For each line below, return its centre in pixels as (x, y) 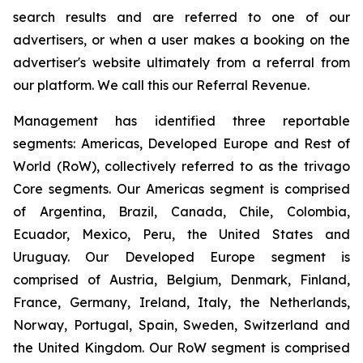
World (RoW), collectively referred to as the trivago (181, 166)
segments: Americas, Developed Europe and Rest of (181, 143)
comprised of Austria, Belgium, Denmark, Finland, (181, 280)
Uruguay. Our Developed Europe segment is (181, 257)
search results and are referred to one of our (181, 17)
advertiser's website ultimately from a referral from (181, 62)
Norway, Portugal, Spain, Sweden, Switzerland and (181, 325)
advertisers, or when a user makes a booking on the (181, 40)
